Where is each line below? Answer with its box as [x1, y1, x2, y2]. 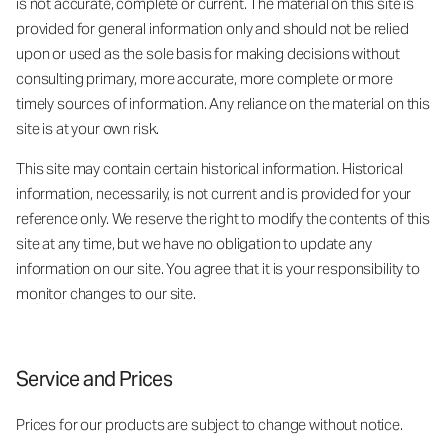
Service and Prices [16, 365, 173, 392]
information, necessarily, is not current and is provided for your [16, 183, 412, 203]
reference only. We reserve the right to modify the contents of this [16, 208, 430, 228]
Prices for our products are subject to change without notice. [16, 414, 403, 434]
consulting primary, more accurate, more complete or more [16, 68, 393, 88]
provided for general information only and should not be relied [16, 18, 409, 38]
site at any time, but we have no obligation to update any [16, 233, 372, 253]
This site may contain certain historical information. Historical [16, 158, 403, 178]
